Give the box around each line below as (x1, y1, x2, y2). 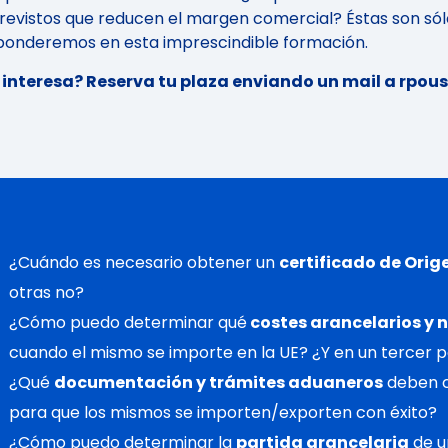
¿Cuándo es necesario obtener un (9, 251, 279, 275)
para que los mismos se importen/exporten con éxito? (9, 401, 437, 425)
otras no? (9, 281, 84, 305)
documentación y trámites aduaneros (54, 371, 383, 395)
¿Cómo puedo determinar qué (9, 311, 247, 335)
